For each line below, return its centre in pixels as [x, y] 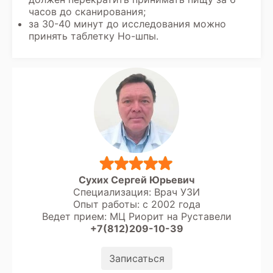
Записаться [136, 258]
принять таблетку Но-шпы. [94, 36]
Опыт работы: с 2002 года [136, 204]
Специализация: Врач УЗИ [136, 192]
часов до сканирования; [87, 11]
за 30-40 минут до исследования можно [127, 23]
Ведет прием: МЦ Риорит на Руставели [136, 216]
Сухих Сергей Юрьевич [136, 179]
